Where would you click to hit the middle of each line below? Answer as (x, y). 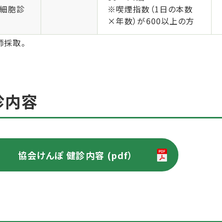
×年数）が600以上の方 (151, 21)
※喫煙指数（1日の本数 (150, 9)
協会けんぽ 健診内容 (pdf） (75, 155)
